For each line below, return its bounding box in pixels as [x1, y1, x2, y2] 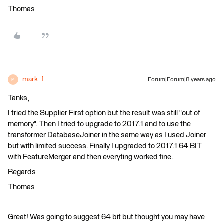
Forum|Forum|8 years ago [148, 77, 216, 83]
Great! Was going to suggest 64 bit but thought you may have [8, 213, 205, 221]
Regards [8, 168, 36, 176]
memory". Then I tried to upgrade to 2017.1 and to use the [8, 120, 191, 128]
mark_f [22, 76, 43, 83]
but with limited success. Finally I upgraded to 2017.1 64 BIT [8, 142, 202, 150]
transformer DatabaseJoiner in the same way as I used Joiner [8, 131, 206, 139]
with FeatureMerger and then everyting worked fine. [8, 153, 173, 161]
